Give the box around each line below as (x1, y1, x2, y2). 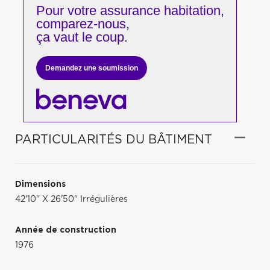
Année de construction (15, 225, 116, 234)
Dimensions (15, 180, 66, 189)
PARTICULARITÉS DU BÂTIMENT (15, 133, 212, 146)
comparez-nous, (36, 16, 130, 31)
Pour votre (36, 3, 96, 18)
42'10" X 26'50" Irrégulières (15, 195, 128, 204)
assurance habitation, (96, 3, 224, 18)
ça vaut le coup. (36, 30, 128, 45)
